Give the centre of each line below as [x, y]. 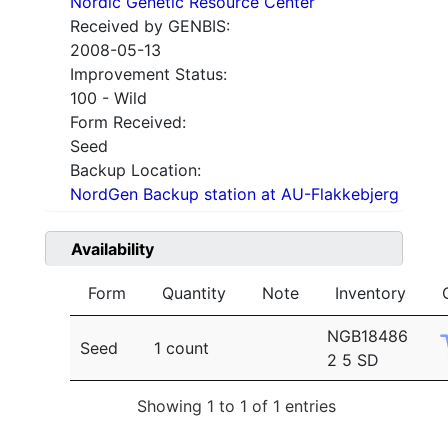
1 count [181, 348]
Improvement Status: [148, 74]
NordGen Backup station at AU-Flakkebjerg [234, 194]
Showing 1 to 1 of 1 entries [236, 405]
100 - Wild [108, 98]
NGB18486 [367, 336]
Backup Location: [135, 170]
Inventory [370, 293]
